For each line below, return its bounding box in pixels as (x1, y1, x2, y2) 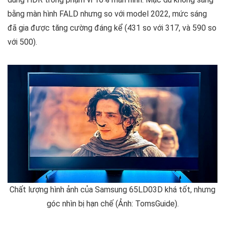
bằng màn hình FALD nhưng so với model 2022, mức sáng (8, 9, 207, 19)
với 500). (8, 37, 37, 47)
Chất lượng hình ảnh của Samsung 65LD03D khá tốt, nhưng (10, 185, 215, 195)
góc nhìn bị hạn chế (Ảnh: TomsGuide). (46, 199, 179, 209)
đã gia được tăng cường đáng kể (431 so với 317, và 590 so (8, 23, 216, 33)
